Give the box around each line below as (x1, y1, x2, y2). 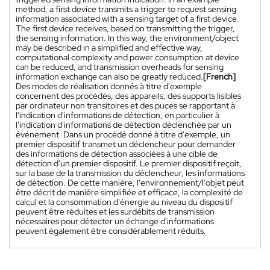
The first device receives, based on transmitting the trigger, (16, 22, 235, 34)
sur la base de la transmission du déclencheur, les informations (16, 167, 245, 178)
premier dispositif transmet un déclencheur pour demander (16, 138, 236, 149)
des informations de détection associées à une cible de (16, 148, 218, 159)
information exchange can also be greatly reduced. (16, 71, 203, 82)
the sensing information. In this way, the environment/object (16, 32, 239, 43)
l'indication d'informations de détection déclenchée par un (16, 119, 231, 130)
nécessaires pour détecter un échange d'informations (16, 215, 214, 227)
